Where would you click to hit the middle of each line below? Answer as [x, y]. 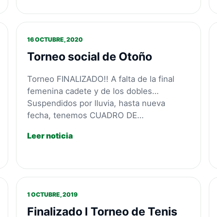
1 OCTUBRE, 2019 [53, 195]
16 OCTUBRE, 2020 [55, 40]
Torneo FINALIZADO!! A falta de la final [101, 79]
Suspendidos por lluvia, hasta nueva [96, 103]
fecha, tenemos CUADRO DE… [86, 115]
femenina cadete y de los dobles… [93, 91]
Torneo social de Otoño [90, 57]
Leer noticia [50, 135]
